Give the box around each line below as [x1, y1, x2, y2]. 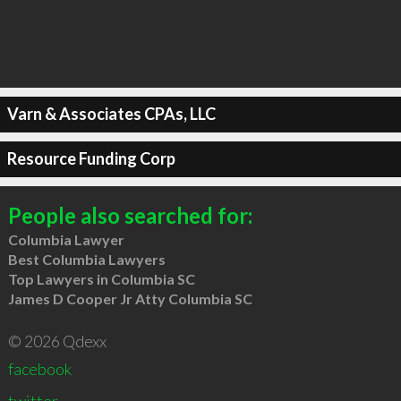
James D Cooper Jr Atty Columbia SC [7, 289, 252, 307]
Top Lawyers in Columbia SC [7, 269, 195, 287]
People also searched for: [7, 201, 252, 228]
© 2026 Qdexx [7, 330, 107, 351]
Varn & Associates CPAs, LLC [6, 104, 216, 124]
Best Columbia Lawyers [7, 250, 166, 268]
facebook [7, 358, 72, 379]
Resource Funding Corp [6, 149, 175, 168]
